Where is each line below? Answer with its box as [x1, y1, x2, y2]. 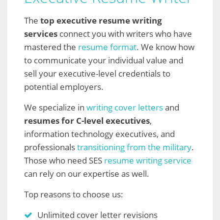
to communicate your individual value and [24, 55, 183, 66]
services [24, 28, 57, 39]
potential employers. [24, 81, 104, 92]
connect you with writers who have [57, 28, 192, 39]
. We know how [137, 41, 194, 53]
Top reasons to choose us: [24, 189, 123, 200]
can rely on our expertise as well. [24, 168, 149, 179]
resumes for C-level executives [24, 115, 150, 126]
